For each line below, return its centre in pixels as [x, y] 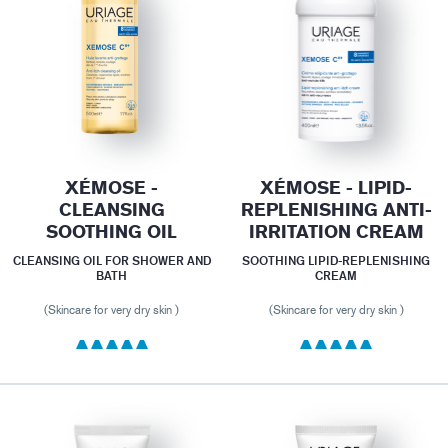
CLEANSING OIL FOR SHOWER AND [111, 261]
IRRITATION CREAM [336, 232]
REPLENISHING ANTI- [336, 210]
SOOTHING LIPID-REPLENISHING [336, 261]
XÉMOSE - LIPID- [336, 188]
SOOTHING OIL [112, 232]
